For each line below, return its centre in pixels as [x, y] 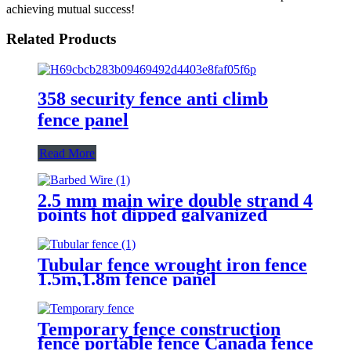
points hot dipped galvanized [152, 214]
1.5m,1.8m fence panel [127, 279]
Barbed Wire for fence [128, 228]
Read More [67, 153]
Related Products [61, 39]
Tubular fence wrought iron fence [172, 264]
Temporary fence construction [159, 329]
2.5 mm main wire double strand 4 [175, 200]
